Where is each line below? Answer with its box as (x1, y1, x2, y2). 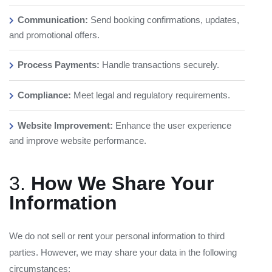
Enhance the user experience (113, 120, 231, 131)
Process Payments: (18, 59, 100, 70)
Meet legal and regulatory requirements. (71, 90, 230, 100)
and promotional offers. (9, 30, 100, 40)
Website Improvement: (18, 120, 113, 131)
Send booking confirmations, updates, (88, 15, 239, 25)
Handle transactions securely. (100, 59, 219, 70)
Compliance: (18, 90, 71, 100)
